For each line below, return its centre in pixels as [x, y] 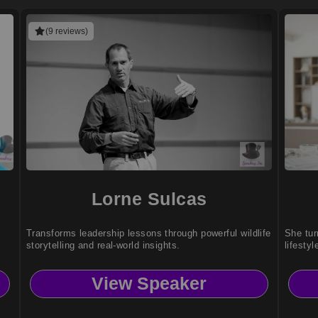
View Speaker [149, 284]
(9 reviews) [67, 31]
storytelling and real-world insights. [103, 245]
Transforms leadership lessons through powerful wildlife [149, 233]
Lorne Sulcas [149, 198]
